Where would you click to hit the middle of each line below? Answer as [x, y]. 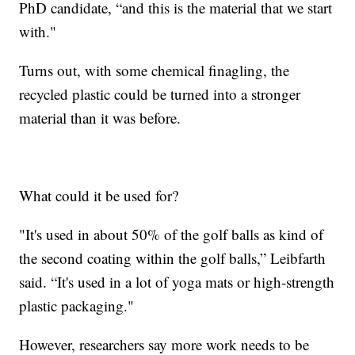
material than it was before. [100, 117]
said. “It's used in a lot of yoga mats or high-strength [177, 281]
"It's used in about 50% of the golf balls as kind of [172, 234]
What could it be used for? [99, 195]
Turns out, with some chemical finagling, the [155, 70]
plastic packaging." [77, 305]
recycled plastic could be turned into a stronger [160, 94]
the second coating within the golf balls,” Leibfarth [173, 258]
